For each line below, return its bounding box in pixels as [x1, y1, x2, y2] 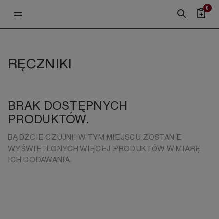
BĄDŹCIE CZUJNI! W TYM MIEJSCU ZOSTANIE [8, 133, 182, 141]
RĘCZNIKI [8, 56, 72, 71]
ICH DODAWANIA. [8, 155, 72, 164]
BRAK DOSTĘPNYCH [8, 99, 128, 112]
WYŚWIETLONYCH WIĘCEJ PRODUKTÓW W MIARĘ [8, 144, 201, 153]
